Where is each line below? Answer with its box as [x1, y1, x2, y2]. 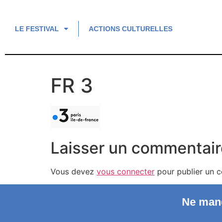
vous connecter [97, 166, 155, 176]
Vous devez [51, 166, 97, 176]
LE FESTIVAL [15, 25, 59, 33]
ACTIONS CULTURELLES [89, 25, 172, 33]
